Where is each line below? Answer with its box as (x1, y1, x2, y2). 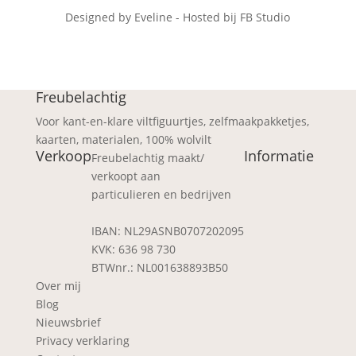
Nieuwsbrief (35, 314, 101, 330)
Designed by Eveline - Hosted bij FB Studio (65, 9, 291, 25)
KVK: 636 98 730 (91, 241, 176, 257)
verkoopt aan (91, 168, 161, 184)
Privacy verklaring (35, 332, 130, 348)
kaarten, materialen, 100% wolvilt (35, 131, 211, 147)
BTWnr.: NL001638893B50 (91, 259, 228, 275)
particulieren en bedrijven (91, 186, 231, 202)
